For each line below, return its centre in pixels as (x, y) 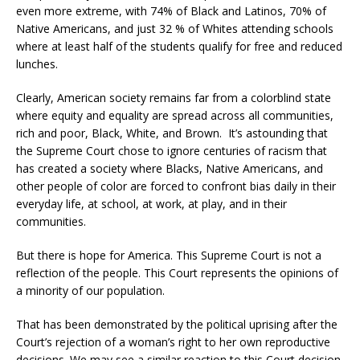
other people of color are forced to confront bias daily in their (176, 186)
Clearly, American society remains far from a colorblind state (174, 98)
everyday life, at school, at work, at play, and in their (151, 204)
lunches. (37, 64)
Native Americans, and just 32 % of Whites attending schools (175, 29)
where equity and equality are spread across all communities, (175, 116)
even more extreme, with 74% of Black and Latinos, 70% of (171, 11)
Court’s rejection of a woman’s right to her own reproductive (173, 342)
